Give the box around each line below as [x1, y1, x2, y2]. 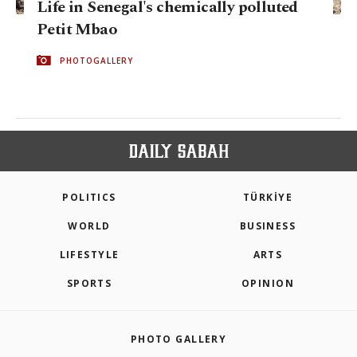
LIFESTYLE [59, 248, 120, 262]
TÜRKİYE [242, 190, 293, 205]
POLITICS [62, 190, 116, 205]
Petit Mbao [37, 17, 118, 41]
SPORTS [66, 277, 112, 291]
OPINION [241, 277, 295, 291]
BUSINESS [239, 219, 296, 233]
